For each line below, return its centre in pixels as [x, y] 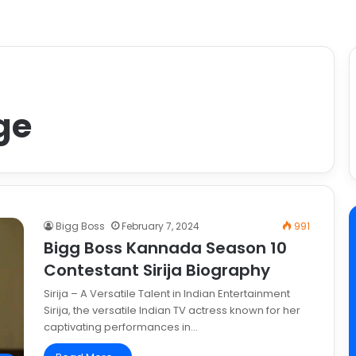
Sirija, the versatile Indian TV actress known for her [172, 311]
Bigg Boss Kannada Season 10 [165, 248]
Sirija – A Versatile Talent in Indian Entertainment [167, 294]
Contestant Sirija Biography [157, 271]
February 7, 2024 [161, 226]
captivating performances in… [121, 327]
